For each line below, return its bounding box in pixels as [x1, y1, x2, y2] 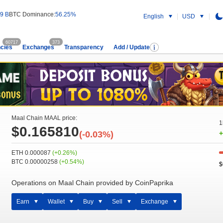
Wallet [48, 198, 65, 205]
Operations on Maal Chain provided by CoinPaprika [11, 179, 174, 187]
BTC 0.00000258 [11, 158, 60, 165]
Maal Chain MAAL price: [11, 114, 78, 121]
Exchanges [22, 44, 54, 51]
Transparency [64, 44, 104, 51]
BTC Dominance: [9, 10, 55, 18]
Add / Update [113, 44, 150, 51]
